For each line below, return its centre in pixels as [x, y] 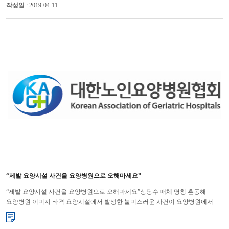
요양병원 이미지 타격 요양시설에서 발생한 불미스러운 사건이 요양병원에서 [109, 202]
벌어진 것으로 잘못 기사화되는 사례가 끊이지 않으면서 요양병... [93, 212]
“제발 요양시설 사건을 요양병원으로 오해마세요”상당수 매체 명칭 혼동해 [106, 191]
